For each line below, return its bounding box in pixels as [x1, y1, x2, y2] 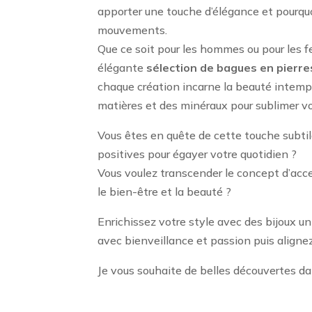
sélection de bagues [146, 60, 258, 75]
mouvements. [97, 22, 168, 37]
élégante [97, 60, 147, 75]
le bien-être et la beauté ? [97, 184, 232, 198]
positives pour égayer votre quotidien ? [97, 146, 297, 161]
